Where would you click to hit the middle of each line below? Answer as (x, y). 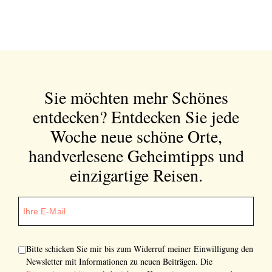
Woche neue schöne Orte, (136, 136)
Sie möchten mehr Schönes (136, 97)
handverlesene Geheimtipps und (136, 156)
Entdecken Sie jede (175, 117)
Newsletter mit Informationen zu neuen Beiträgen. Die (119, 262)
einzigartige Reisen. (136, 175)
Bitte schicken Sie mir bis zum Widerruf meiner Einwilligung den (140, 249)
